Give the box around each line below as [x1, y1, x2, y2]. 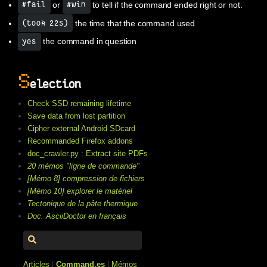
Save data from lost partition [27, 111, 126, 121]
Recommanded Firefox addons [27, 136, 133, 146]
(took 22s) [22, 18, 69, 28]
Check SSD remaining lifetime [27, 99, 132, 108]
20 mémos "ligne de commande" [27, 162, 140, 171]
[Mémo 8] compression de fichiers [27, 174, 145, 184]
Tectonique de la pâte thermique [27, 199, 138, 209]
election [29, 78, 82, 91]
